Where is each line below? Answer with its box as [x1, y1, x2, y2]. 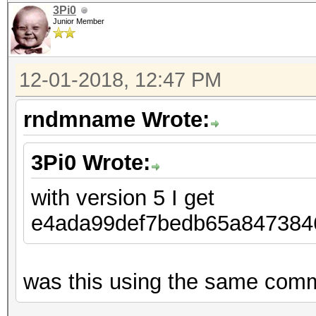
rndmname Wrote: [23, 107, 209, 132]
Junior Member [53, 17, 104, 25]
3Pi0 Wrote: [31, 150, 150, 175]
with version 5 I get [31, 186, 214, 210]
